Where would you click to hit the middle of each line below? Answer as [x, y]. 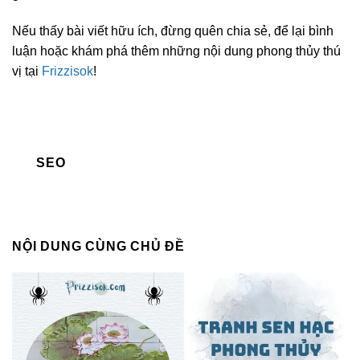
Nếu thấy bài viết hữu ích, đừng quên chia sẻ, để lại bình [173, 31]
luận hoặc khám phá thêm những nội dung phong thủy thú [176, 51]
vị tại [27, 72]
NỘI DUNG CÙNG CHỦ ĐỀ [98, 247]
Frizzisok [67, 72]
